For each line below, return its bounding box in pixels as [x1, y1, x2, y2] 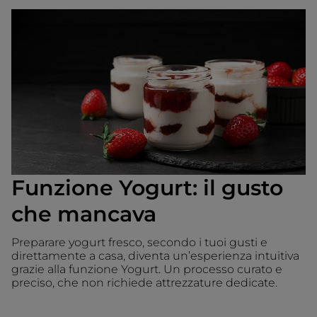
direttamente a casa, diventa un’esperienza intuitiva [11, 249, 299, 263]
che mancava [11, 201, 156, 228]
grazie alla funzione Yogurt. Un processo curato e [11, 263, 282, 277]
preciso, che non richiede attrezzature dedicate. [11, 276, 277, 290]
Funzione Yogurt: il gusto [11, 175, 283, 202]
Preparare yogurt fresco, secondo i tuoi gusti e [11, 236, 267, 250]
